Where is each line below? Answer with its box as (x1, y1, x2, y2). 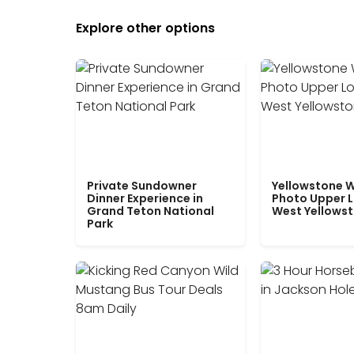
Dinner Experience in (87, 190, 203, 207)
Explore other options (76, 19, 215, 38)
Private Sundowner (87, 178, 197, 194)
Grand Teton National (87, 203, 214, 220)
